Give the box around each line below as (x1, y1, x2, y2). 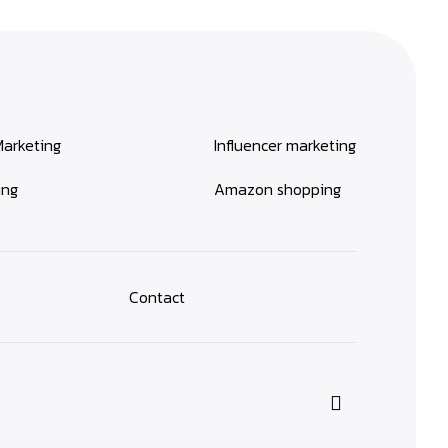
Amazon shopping (214, 177, 341, 201)
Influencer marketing (214, 133, 356, 157)
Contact (128, 285, 185, 309)
